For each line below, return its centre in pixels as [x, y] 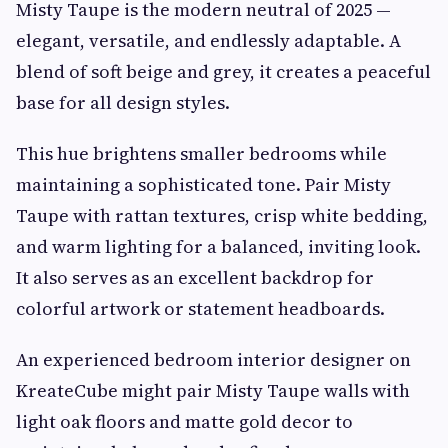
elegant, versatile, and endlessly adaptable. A [208, 40]
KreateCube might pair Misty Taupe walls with [213, 390]
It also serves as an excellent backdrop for [195, 277]
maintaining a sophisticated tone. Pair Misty [203, 184]
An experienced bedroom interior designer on [213, 359]
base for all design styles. [123, 102]
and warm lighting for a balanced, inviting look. [218, 246]
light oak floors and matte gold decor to [184, 421]
